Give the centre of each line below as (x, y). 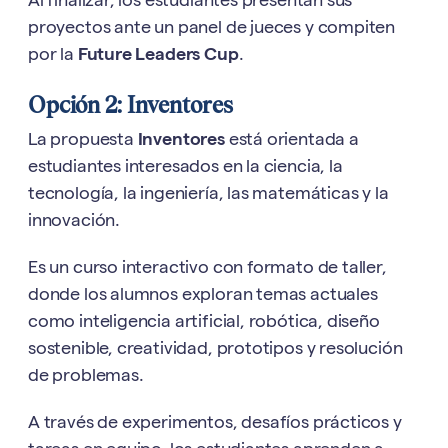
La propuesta (83, 141)
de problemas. (86, 377)
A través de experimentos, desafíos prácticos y (215, 424)
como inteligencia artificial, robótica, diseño (204, 323)
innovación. (74, 222)
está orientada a (291, 141)
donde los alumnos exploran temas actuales (203, 296)
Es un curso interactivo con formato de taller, (207, 269)
